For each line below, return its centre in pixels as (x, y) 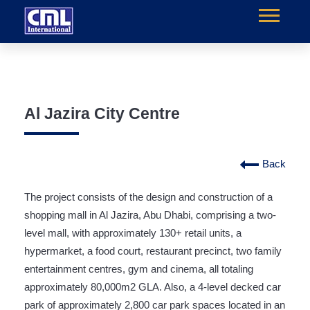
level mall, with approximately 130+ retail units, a (133, 233)
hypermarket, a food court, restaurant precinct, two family (153, 251)
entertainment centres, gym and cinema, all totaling (139, 269)
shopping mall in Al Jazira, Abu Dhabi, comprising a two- (150, 215)
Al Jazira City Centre (102, 113)
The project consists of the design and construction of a (148, 197)
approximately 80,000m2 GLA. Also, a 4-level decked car (153, 287)
